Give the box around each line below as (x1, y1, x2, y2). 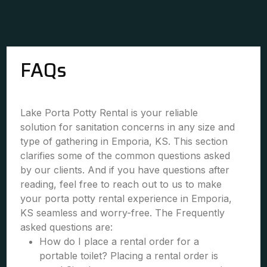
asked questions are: (20, 221, 113, 233)
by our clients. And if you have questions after (20, 164, 230, 176)
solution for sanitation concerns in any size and (20, 121, 235, 133)
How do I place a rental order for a (39, 235, 200, 247)
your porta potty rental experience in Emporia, (20, 193, 232, 204)
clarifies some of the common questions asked (20, 150, 231, 162)
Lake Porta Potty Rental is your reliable (20, 107, 198, 119)
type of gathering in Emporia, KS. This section (20, 135, 228, 147)
